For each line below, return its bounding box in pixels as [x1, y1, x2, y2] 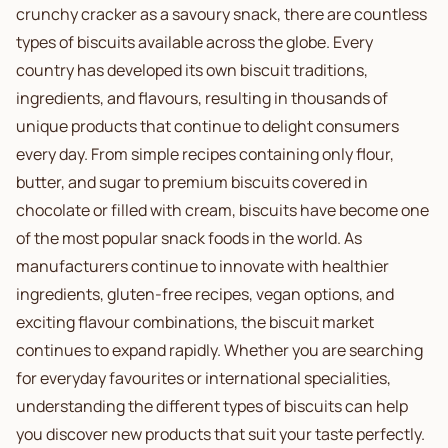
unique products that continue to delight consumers [16, 115, 399, 137]
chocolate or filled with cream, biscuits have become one [16, 199, 429, 221]
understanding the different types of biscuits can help [16, 395, 408, 417]
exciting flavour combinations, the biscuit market [16, 311, 374, 333]
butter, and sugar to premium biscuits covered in [16, 171, 368, 193]
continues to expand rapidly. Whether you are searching [16, 339, 423, 361]
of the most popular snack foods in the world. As [16, 227, 362, 249]
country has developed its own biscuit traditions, [16, 59, 368, 81]
